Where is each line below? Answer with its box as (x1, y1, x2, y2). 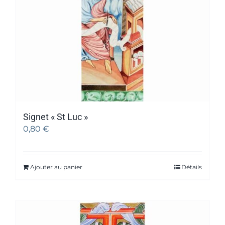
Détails (181, 163, 202, 171)
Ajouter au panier (30, 163, 82, 171)
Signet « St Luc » (23, 111, 88, 122)
